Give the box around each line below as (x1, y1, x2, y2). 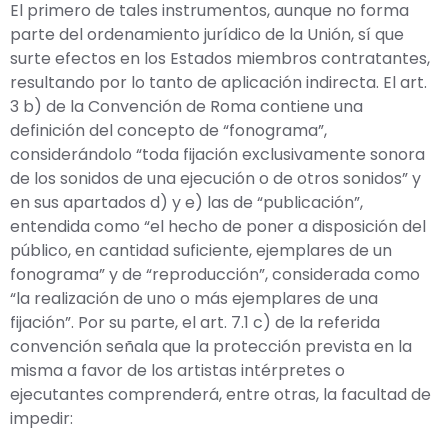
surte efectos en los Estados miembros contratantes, (10, 46, 430, 70)
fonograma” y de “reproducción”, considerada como (10, 262, 420, 286)
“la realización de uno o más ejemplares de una (10, 286, 378, 310)
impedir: (10, 406, 73, 430)
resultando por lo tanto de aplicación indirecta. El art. (10, 70, 427, 94)
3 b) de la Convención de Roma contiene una (10, 94, 363, 118)
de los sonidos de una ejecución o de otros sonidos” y (10, 166, 421, 190)
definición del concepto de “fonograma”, (10, 118, 327, 142)
